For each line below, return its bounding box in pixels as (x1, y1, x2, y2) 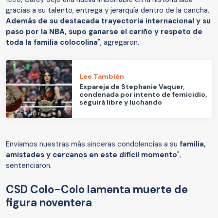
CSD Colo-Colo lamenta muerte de (6, 182, 188, 197)
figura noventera (6, 196, 92, 210)
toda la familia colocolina (6, 37, 98, 48)
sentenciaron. (6, 161, 52, 171)
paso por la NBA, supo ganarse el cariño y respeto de (6, 27, 202, 37)
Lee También (79, 72, 125, 81)
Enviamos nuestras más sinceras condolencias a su (6, 139, 180, 149)
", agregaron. (98, 37, 139, 48)
